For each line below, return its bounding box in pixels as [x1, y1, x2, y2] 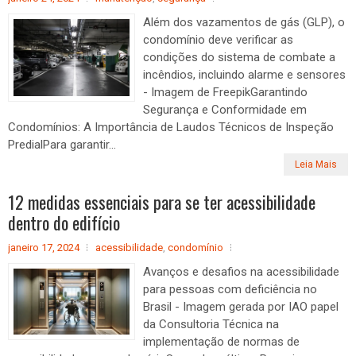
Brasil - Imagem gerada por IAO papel [143, 300, 339, 314]
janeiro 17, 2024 [8, 242, 79, 253]
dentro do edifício [8, 210, 120, 235]
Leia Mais [295, 159, 337, 170]
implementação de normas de [143, 335, 300, 349]
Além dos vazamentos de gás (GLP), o [143, 15, 345, 29]
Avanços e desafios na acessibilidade [143, 265, 339, 279]
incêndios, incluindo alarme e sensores [143, 68, 346, 82]
